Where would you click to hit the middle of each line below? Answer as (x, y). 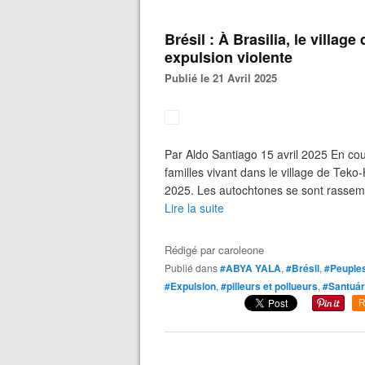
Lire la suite (194, 208)
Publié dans (194, 268)
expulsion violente (229, 57)
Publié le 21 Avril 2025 (224, 78)
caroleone (241, 250)
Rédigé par (191, 250)
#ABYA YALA (251, 268)
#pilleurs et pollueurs (269, 286)
